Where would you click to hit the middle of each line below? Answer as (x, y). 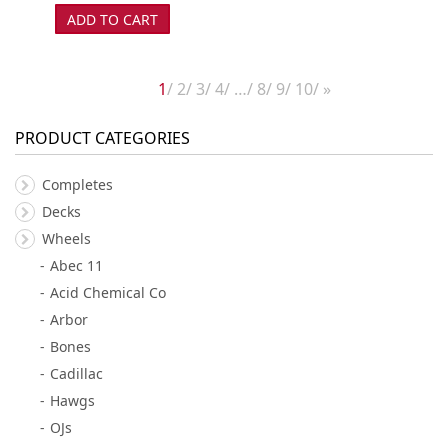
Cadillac (76, 373)
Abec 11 (76, 265)
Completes (77, 184)
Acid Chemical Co (108, 292)
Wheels (66, 238)
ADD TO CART (112, 19)
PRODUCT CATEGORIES (102, 137)
